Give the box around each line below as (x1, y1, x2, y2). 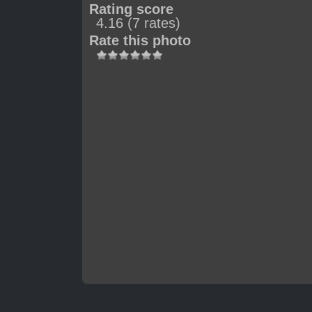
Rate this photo (89, 33, 191, 48)
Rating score (89, 1, 173, 17)
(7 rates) (127, 15, 180, 31)
